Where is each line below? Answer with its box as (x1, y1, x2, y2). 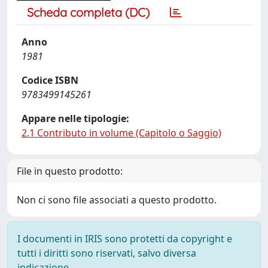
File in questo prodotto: (17, 165, 123, 178)
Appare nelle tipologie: (22, 112, 129, 125)
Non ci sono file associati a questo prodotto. (17, 193, 217, 206)
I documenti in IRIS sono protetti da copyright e (17, 232, 232, 245)
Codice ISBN (22, 74, 78, 87)
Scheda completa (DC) (27, 5, 150, 20)
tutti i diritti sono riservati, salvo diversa (17, 246, 196, 260)
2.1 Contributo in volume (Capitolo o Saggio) (22, 126, 221, 139)
